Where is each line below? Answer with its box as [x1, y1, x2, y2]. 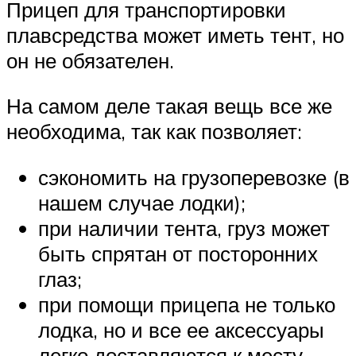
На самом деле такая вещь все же [6, 93, 332, 119]
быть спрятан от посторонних [38, 240, 318, 266]
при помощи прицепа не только [38, 291, 335, 317]
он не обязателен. [6, 47, 174, 73]
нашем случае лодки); [38, 189, 246, 215]
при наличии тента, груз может [38, 215, 330, 241]
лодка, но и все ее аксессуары [38, 316, 324, 342]
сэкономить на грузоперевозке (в [38, 164, 350, 190]
